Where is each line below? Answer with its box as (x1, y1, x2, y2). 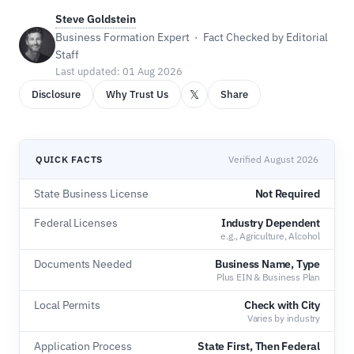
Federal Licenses (34, 216, 118, 230)
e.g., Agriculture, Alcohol (220, 230, 320, 242)
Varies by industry (247, 312, 320, 324)
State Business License (34, 186, 149, 201)
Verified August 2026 (228, 153, 318, 165)
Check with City (244, 298, 320, 312)
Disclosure (32, 88, 81, 101)
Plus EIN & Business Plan (217, 271, 320, 283)
